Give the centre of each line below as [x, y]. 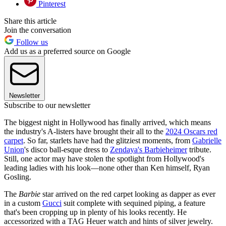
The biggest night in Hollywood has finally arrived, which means [107, 123]
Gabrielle [207, 141]
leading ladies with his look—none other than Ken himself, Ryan [107, 168]
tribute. [199, 150]
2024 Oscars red [191, 132]
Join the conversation [38, 30]
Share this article [30, 21]
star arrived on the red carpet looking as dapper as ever [128, 194]
